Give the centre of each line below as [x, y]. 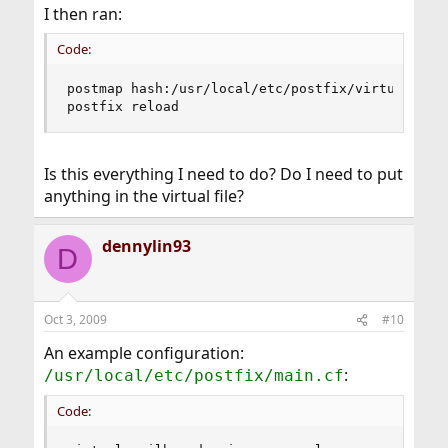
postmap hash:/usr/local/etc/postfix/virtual [238, 89]
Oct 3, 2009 [75, 320]
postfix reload [122, 107]
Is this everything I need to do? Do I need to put [223, 174]
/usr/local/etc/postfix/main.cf [193, 376]
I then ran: [82, 14]
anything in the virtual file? [143, 196]
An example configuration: [143, 353]
